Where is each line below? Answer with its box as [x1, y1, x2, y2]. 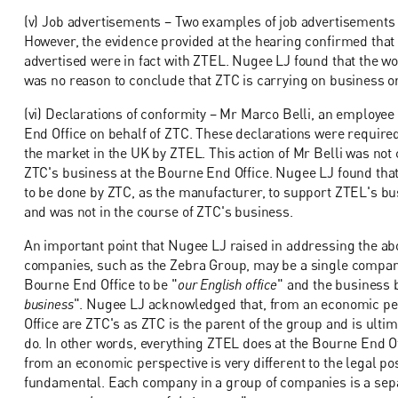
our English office [177, 275, 277, 293]
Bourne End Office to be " [23, 275, 178, 293]
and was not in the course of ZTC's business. [23, 202, 293, 220]
